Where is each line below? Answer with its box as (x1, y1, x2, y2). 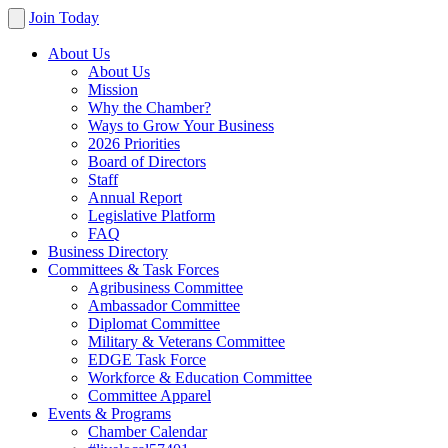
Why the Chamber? (88, 99, 211, 116)
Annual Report (88, 189, 182, 206)
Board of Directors (88, 153, 206, 170)
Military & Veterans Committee (88, 333, 285, 350)
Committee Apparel (88, 387, 211, 404)
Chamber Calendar (88, 423, 207, 440)
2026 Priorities (88, 135, 180, 152)
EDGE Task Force (88, 351, 206, 368)
